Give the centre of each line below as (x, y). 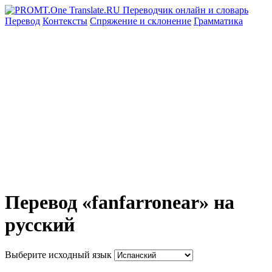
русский (40, 225)
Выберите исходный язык (58, 254)
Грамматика (218, 21)
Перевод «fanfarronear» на (120, 202)
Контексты (65, 21)
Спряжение (115, 21)
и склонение (165, 21)
